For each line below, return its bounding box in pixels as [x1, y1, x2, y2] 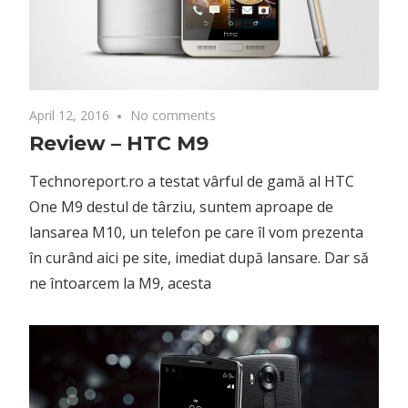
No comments [130, 107, 217, 125]
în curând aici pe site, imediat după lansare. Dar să [29, 248, 369, 269]
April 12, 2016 [29, 107, 109, 125]
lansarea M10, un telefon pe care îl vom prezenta [29, 222, 363, 243]
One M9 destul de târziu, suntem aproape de [29, 197, 333, 218]
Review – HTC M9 [29, 131, 209, 157]
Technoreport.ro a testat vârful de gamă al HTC [29, 171, 354, 192]
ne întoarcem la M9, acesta [29, 273, 211, 294]
